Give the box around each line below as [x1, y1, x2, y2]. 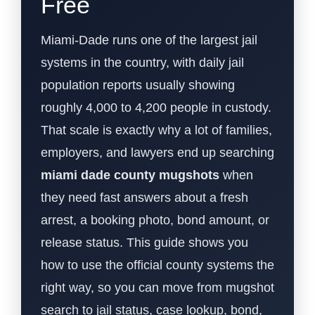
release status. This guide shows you [41, 235, 248, 250]
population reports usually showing [41, 77, 235, 92]
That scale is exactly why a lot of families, [41, 122, 272, 137]
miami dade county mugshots [41, 167, 219, 182]
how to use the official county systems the [41, 257, 274, 272]
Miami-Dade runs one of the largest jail [41, 32, 257, 47]
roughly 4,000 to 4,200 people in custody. [41, 100, 271, 115]
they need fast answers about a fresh [41, 190, 248, 205]
